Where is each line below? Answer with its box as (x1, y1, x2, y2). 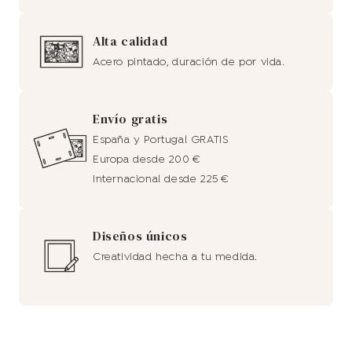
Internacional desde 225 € (93, 172, 229, 186)
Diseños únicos (93, 226, 188, 244)
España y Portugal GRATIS (93, 133, 229, 147)
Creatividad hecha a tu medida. (93, 250, 258, 264)
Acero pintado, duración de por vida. (93, 55, 285, 69)
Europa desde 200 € (93, 152, 201, 167)
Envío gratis (93, 109, 168, 127)
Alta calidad (93, 31, 168, 49)
